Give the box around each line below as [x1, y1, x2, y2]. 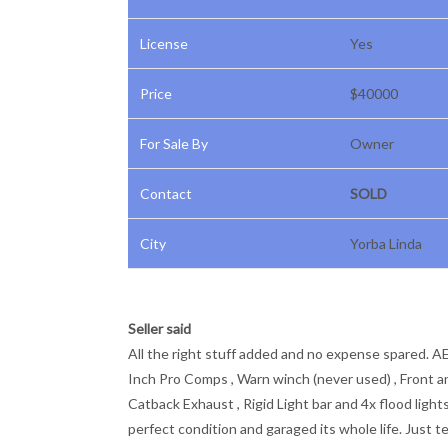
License [140, 35, 188, 52]
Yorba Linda [350, 235, 422, 252]
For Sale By [140, 135, 208, 152]
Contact [140, 185, 192, 202]
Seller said [128, 320, 191, 337]
